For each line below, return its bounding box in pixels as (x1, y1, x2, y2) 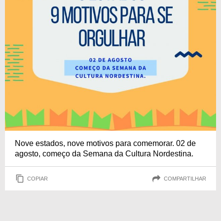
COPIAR (27, 175, 48, 182)
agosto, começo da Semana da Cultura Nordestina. (15, 149, 193, 158)
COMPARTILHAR (164, 175, 206, 182)
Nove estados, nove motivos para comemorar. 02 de (15, 139, 196, 147)
